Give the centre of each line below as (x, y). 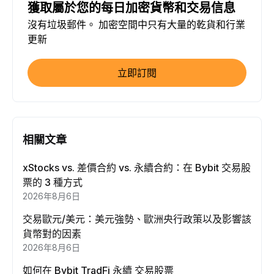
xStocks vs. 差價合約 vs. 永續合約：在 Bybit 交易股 (137, 168)
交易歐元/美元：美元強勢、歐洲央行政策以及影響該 (137, 219)
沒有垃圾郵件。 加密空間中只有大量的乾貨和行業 (136, 24)
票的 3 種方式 (53, 182)
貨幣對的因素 (52, 234)
